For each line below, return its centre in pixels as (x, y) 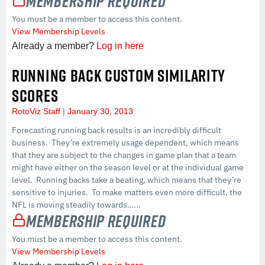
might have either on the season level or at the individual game (128, 167)
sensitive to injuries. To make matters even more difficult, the (127, 192)
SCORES (35, 95)
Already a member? (54, 46)
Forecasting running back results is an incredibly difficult (117, 130)
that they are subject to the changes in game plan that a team (124, 155)
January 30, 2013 (99, 111)
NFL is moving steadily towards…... (76, 204)
